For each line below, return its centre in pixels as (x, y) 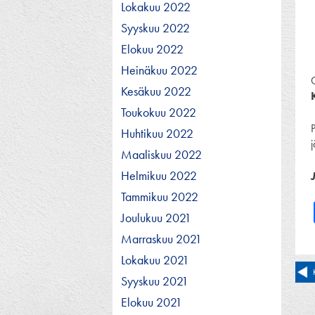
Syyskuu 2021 (155, 281)
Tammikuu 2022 (160, 196)
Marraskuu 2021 (161, 238)
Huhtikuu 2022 (157, 133)
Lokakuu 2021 (155, 259)
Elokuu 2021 (152, 302)
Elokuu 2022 (152, 49)
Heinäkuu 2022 (159, 70)
